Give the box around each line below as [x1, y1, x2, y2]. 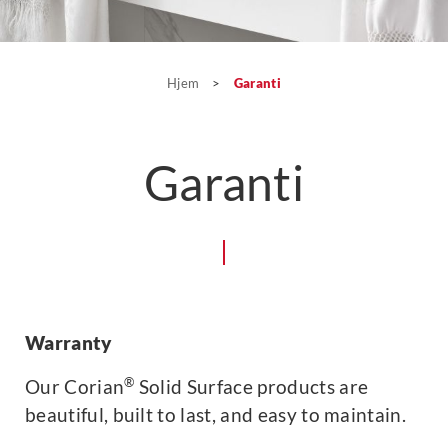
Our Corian [25, 375, 125, 398]
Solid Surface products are [134, 375, 369, 398]
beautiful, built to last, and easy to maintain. [25, 403, 407, 426]
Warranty [25, 331, 113, 354]
